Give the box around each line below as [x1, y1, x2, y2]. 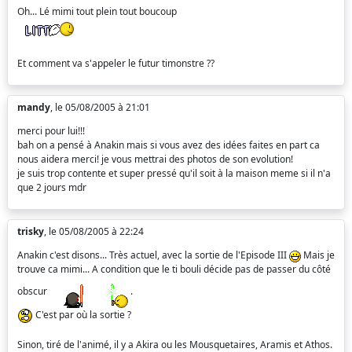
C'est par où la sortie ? [33, 308, 131, 322]
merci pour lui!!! [17, 124, 85, 138]
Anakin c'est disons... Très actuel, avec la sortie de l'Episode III [17, 248, 289, 262]
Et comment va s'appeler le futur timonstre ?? [17, 57, 214, 71]
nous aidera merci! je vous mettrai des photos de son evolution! [17, 152, 293, 167]
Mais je [301, 248, 335, 262]
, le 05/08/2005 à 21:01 [50, 101, 150, 115]
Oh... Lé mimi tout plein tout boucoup [17, 5, 177, 19]
